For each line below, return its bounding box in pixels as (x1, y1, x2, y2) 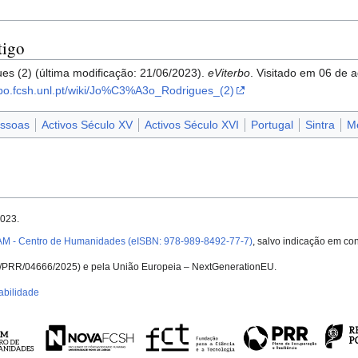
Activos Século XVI (144, 118, 239, 132)
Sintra (304, 118, 335, 132)
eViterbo (208, 66, 251, 79)
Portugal (250, 118, 293, 132)
